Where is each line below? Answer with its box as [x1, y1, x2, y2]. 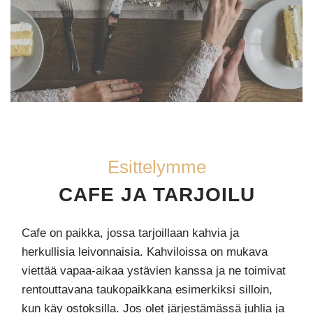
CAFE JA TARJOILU [58, 184, 255, 205]
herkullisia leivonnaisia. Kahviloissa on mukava [22, 245, 268, 259]
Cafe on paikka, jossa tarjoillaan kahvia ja [22, 226, 239, 240]
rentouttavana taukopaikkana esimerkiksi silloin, [22, 283, 272, 296]
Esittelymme [107, 156, 206, 177]
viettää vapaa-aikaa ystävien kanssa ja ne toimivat [22, 264, 286, 277]
